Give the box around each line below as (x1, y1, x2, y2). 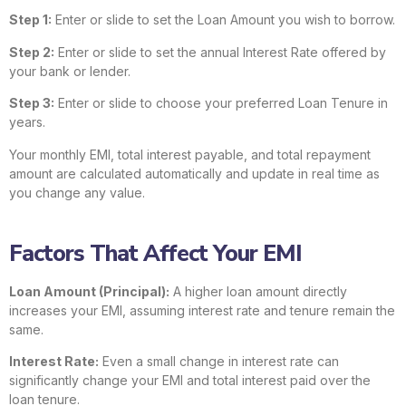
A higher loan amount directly (169, 283, 347, 299)
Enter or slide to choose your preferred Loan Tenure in (54, 95, 388, 111)
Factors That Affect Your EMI (9, 237, 302, 269)
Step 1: (9, 12, 52, 28)
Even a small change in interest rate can (99, 353, 339, 370)
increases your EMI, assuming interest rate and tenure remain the (9, 302, 395, 318)
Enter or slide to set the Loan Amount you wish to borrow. (52, 12, 395, 28)
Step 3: (9, 95, 54, 111)
